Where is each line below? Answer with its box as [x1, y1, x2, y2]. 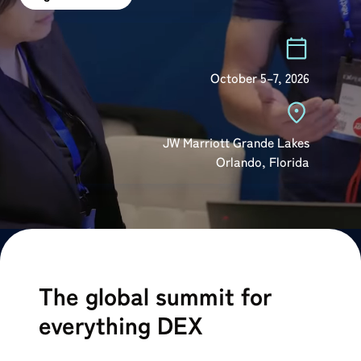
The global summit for [39, 277, 272, 313]
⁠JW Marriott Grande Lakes [163, 132, 309, 151]
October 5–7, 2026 [210, 68, 309, 87]
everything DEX [39, 306, 203, 342]
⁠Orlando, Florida [216, 151, 309, 171]
